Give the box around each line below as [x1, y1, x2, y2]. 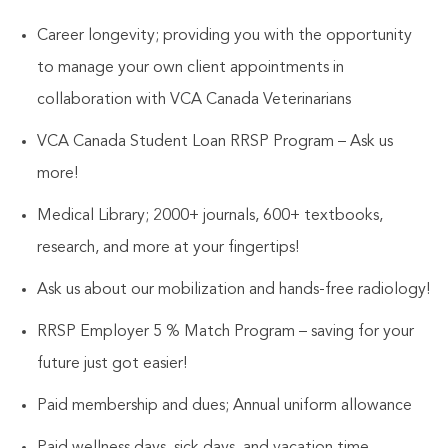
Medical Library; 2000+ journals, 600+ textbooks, [36, 207, 383, 224]
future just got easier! [36, 355, 195, 372]
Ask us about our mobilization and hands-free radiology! [36, 281, 430, 298]
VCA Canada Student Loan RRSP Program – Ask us [36, 133, 393, 150]
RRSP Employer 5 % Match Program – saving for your [36, 323, 414, 340]
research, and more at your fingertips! [36, 239, 299, 256]
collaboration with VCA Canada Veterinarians [36, 91, 351, 108]
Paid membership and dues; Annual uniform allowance [36, 397, 412, 414]
